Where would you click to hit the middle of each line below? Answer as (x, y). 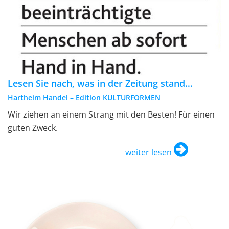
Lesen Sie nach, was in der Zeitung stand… (100, 84)
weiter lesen (148, 153)
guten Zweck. (33, 128)
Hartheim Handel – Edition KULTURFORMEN (84, 98)
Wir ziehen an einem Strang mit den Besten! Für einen (111, 115)
